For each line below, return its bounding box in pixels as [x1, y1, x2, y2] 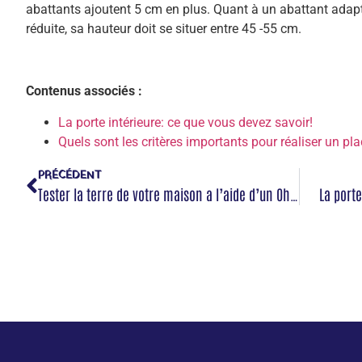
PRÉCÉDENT [38, 167, 101, 183]
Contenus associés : [26, 83, 142, 99]
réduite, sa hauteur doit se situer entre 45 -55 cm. [26, 21, 301, 37]
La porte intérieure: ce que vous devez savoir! [58, 114, 313, 130]
